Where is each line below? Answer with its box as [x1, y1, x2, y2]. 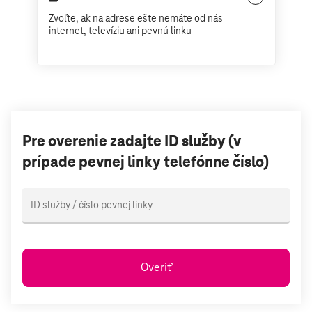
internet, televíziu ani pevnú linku [48, 25, 192, 37]
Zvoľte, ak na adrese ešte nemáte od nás [48, 13, 223, 24]
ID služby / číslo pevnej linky [31, 199, 153, 211]
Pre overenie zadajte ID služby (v [22, 133, 241, 150]
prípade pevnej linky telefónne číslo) [22, 154, 269, 171]
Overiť [140, 260, 172, 274]
